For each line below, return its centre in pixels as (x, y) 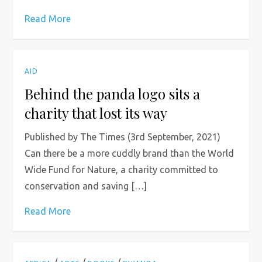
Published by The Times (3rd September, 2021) (123, 137)
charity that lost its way (96, 113)
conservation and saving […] (86, 186)
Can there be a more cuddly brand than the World (130, 153)
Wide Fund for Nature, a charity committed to (122, 170)
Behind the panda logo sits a (113, 94)
